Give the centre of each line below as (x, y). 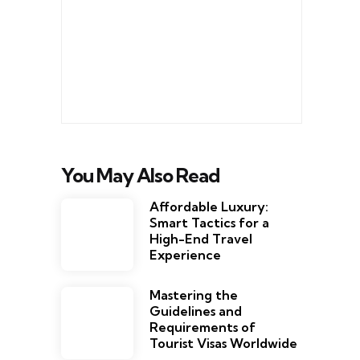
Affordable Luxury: (209, 207)
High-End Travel (201, 239)
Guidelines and (196, 311)
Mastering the (194, 295)
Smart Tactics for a (209, 223)
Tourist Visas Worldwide (223, 344)
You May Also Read (140, 176)
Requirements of (202, 327)
